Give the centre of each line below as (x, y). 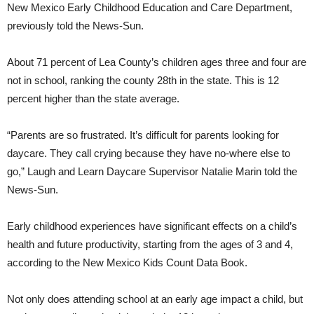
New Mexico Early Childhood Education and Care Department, (150, 8)
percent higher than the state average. (93, 99)
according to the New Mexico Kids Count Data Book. (127, 263)
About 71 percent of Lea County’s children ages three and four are (157, 62)
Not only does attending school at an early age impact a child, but (155, 299)
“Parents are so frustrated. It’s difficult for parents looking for (143, 135)
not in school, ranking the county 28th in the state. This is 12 (143, 81)
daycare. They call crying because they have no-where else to (149, 153)
